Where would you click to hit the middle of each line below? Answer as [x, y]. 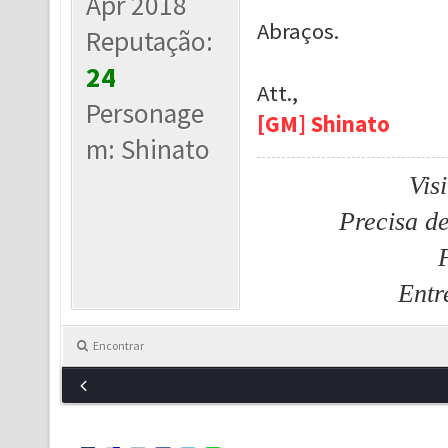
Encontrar [118, 345]
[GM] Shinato [323, 124]
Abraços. [297, 31]
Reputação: [150, 41]
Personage [145, 113]
